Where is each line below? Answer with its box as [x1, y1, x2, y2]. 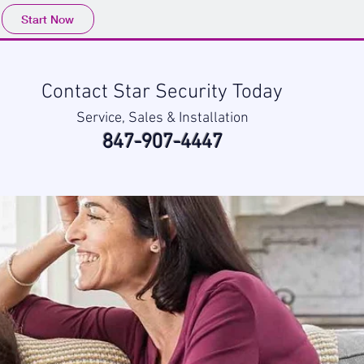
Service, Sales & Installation [76, 110, 249, 127]
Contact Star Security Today [41, 80, 283, 105]
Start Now [21, 11, 74, 27]
